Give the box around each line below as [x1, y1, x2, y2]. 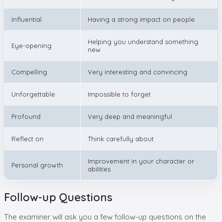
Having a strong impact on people [88, 15, 195, 23]
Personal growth [11, 161, 63, 169]
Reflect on [11, 134, 44, 143]
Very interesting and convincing [88, 67, 187, 76]
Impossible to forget [88, 90, 151, 98]
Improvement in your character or [88, 157, 194, 165]
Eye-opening [11, 41, 52, 50]
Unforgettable [11, 90, 55, 98]
